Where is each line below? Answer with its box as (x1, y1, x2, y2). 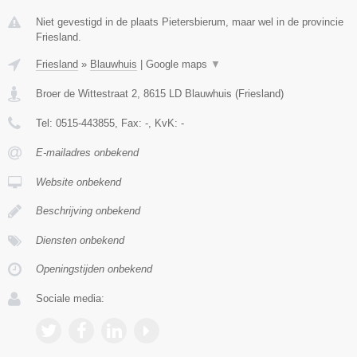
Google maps (146, 58, 210, 71)
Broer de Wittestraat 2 (36, 88, 137, 100)
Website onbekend (36, 176, 121, 189)
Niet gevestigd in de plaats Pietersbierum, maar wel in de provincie (36, 16, 343, 29)
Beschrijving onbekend (36, 205, 140, 218)
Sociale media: (36, 292, 104, 305)
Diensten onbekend (36, 234, 124, 247)
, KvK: (148, 117, 181, 130)
